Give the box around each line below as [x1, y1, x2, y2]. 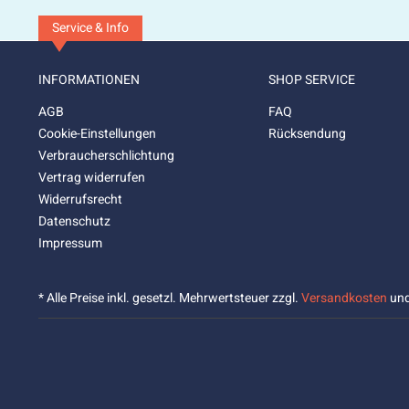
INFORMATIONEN [38, 70, 140, 89]
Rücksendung [268, 124, 346, 143]
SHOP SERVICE [268, 70, 355, 89]
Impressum [38, 234, 102, 253]
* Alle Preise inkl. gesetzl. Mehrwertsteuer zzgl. [38, 288, 301, 308]
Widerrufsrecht [38, 190, 122, 209]
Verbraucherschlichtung [38, 146, 174, 165]
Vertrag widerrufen [38, 168, 145, 187]
